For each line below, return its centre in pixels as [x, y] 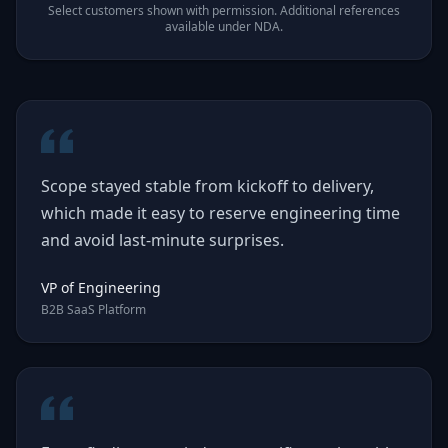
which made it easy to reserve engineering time [220, 213]
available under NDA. [224, 26]
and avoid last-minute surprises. [162, 240]
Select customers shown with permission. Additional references [224, 10]
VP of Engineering [101, 287]
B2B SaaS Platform [93, 309]
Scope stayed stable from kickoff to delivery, [207, 186]
